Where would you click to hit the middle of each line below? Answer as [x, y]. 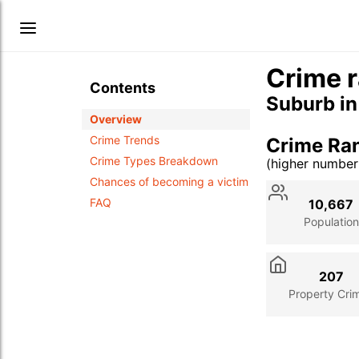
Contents [123, 88]
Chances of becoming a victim [169, 182]
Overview [116, 119]
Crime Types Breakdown [154, 161]
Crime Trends [125, 140]
